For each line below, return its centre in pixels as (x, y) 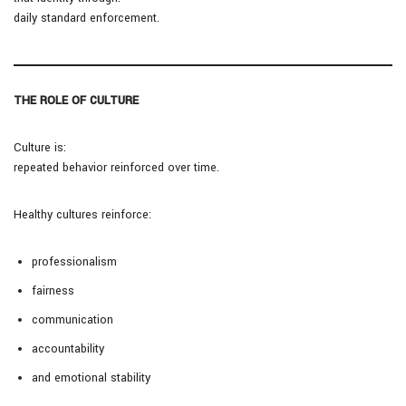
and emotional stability (91, 378)
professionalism (74, 262)
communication (72, 320)
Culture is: (40, 148)
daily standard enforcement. (87, 19)
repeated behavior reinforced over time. (116, 168)
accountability (68, 349)
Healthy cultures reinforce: (82, 215)
